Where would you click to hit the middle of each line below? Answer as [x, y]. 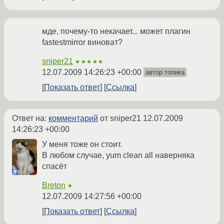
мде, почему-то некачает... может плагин [116, 31]
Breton [54, 185]
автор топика [165, 72]
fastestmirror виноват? [82, 42]
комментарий [73, 118]
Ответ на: [30, 118]
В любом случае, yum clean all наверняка [118, 155]
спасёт [54, 166]
